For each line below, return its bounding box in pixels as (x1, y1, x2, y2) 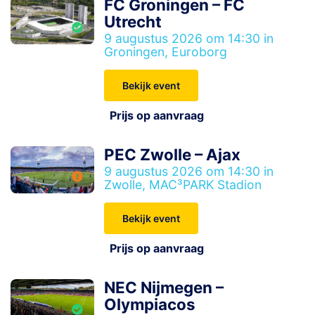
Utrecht (104, 12, 162, 31)
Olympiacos (104, 295, 196, 314)
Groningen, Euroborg (104, 44, 228, 59)
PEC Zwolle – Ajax (104, 145, 241, 164)
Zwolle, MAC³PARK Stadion (104, 177, 262, 192)
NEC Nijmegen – (104, 278, 224, 297)
